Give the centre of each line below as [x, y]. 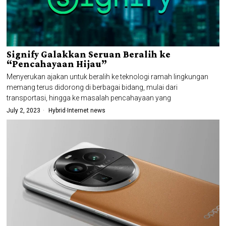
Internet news [87, 111]
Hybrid [57, 111]
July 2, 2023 [24, 111]
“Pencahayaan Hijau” [57, 64]
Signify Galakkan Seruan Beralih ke [89, 54]
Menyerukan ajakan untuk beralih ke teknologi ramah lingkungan [108, 77]
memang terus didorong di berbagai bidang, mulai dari [92, 88]
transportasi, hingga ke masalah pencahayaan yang [89, 98]
